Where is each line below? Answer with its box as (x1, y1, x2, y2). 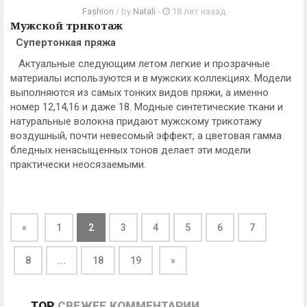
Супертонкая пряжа (10, 36, 116, 49)
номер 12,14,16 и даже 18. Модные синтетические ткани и (10, 101, 283, 113)
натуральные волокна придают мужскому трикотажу (10, 115, 262, 127)
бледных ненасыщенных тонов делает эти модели (10, 144, 251, 156)
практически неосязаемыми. (10, 158, 146, 171)
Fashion (82, 6, 114, 16)
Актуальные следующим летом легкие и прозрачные (10, 58, 270, 70)
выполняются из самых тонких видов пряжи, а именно (10, 86, 269, 99)
